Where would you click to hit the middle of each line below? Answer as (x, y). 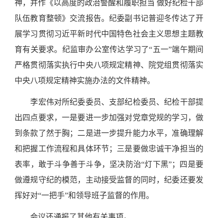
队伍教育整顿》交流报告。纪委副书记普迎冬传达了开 (109, 18)
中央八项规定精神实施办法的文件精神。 (85, 81)
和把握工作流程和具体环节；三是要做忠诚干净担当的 (109, 149)
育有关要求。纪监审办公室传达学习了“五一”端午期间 (109, 49)
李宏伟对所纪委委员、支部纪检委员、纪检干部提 (117, 102)
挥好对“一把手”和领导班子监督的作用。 (84, 195)
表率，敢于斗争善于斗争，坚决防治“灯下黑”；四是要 (109, 164)
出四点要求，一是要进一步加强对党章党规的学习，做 (109, 118)
